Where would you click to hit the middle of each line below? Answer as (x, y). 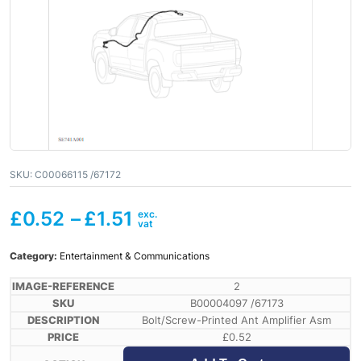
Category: (35, 256)
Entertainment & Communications (135, 256)
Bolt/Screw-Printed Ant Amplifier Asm (237, 320)
